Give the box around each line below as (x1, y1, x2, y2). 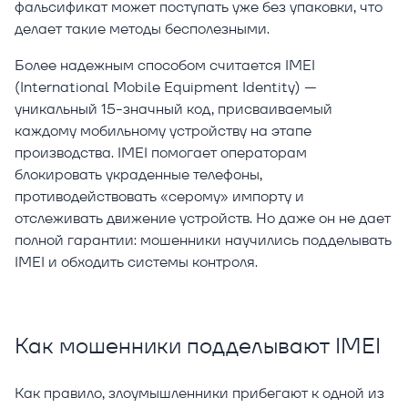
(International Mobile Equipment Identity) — (15, 77, 317, 97)
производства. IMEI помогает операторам (15, 143, 307, 163)
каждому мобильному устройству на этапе (15, 121, 311, 141)
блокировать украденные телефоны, (15, 165, 262, 185)
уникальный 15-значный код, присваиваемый (15, 99, 332, 119)
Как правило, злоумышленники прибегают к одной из (15, 383, 384, 403)
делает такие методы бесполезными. (15, 19, 270, 39)
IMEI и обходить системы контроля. (15, 252, 258, 272)
